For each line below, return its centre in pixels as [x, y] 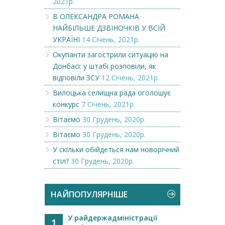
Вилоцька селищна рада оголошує [112, 93]
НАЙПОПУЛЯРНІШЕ [89, 194]
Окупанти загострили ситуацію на [110, 54]
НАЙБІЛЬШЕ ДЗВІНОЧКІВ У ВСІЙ [109, 28]
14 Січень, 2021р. [111, 39]
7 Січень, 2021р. [108, 104]
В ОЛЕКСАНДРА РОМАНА [96, 16]
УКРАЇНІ [66, 39]
